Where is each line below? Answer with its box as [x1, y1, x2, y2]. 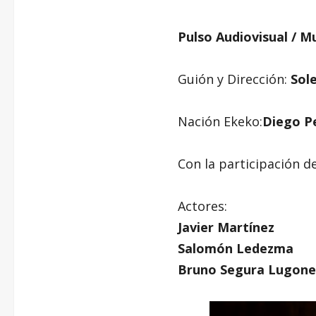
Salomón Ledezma [178, 239, 293, 257]
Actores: [178, 197, 227, 214]
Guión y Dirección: [178, 70, 291, 87]
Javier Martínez [178, 218, 274, 236]
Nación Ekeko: [178, 112, 262, 130]
